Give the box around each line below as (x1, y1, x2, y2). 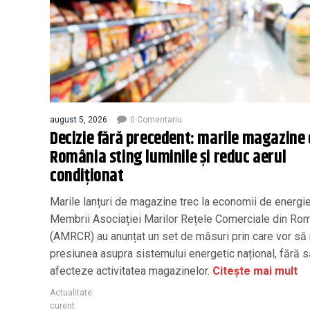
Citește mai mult (210, 264, 298, 277)
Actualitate (50, 287, 92, 298)
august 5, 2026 (50, 114, 107, 125)
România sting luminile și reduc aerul (50, 144, 286, 171)
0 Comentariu (130, 114, 182, 125)
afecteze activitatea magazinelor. (50, 264, 210, 277)
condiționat (50, 163, 124, 190)
